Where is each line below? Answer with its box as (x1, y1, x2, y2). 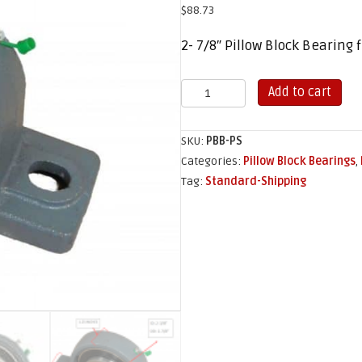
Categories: (181, 154, 243, 169)
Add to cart (268, 84, 331, 101)
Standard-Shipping (205, 175, 306, 189)
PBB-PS (206, 134, 242, 149)
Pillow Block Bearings (243, 154, 356, 169)
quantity (180, 142, 226, 157)
